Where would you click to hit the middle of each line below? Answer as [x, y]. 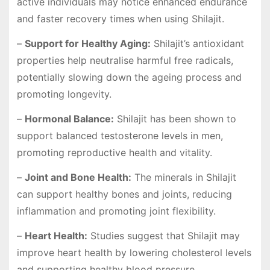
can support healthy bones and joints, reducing [124, 194]
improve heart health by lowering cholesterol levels [134, 252]
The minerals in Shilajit [184, 177]
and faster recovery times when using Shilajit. [120, 19]
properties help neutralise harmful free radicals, [125, 61]
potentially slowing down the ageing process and [129, 77]
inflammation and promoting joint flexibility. [116, 211]
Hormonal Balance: [69, 118]
